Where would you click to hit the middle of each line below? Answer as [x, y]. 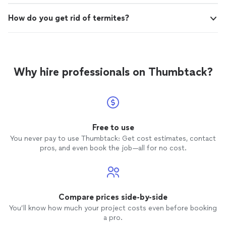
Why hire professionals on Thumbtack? [113, 72]
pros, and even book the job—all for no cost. [113, 148]
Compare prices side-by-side [113, 197]
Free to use [113, 128]
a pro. [113, 218]
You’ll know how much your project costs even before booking [113, 208]
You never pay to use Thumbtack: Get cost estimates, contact [113, 139]
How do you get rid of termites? [69, 18]
